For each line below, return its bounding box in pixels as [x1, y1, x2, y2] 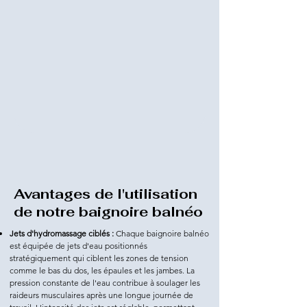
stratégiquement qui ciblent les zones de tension [10, 253, 188, 264]
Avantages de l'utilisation [14, 185, 197, 204]
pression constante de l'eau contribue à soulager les [10, 278, 200, 288]
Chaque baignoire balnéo [114, 228, 209, 239]
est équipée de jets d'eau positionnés [10, 241, 147, 251]
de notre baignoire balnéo [14, 203, 203, 221]
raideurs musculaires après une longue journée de [10, 290, 193, 301]
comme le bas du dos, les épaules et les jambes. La [10, 265, 195, 276]
